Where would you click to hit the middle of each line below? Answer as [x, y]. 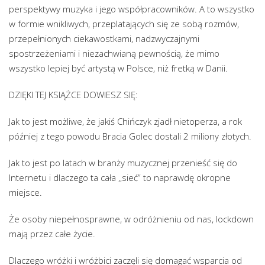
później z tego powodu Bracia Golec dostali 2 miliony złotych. [130, 136]
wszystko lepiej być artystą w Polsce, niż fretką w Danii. [118, 68]
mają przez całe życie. [52, 233]
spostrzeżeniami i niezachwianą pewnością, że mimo [114, 53]
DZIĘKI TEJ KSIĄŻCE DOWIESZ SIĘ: [73, 94]
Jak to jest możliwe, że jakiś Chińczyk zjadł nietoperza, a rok [125, 121]
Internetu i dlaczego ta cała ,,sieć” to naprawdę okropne [120, 177]
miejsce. [25, 192]
